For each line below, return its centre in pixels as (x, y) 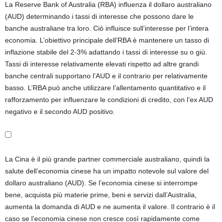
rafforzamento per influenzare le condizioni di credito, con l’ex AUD (109, 100)
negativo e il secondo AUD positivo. (60, 111)
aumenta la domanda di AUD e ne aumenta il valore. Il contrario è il (110, 207)
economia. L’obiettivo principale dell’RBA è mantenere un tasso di (107, 40)
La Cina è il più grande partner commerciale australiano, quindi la (107, 159)
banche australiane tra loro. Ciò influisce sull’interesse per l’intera (107, 28)
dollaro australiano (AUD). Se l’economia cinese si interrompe (101, 183)
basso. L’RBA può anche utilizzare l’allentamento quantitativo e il (105, 88)
